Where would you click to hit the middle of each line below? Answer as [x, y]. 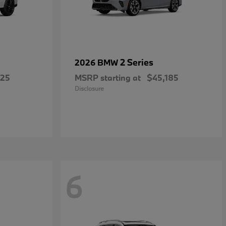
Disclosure [89, 88]
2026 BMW [97, 62]
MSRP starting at [108, 77]
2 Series [137, 62]
